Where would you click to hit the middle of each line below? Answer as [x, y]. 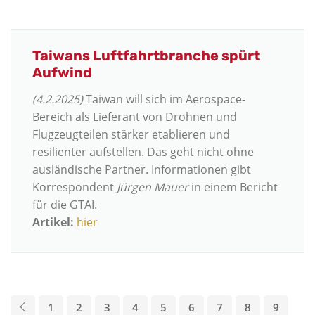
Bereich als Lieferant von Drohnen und [135, 116]
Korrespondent [75, 187]
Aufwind [62, 72]
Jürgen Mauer [153, 187]
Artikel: [53, 222]
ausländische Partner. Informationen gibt [142, 169]
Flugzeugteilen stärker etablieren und [131, 134]
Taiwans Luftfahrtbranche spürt [146, 55]
